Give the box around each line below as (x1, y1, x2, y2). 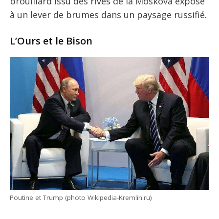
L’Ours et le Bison (10, 34, 92, 47)
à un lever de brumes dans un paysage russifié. (10, 8, 207, 21)
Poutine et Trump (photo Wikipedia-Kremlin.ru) (10, 193, 152, 202)
